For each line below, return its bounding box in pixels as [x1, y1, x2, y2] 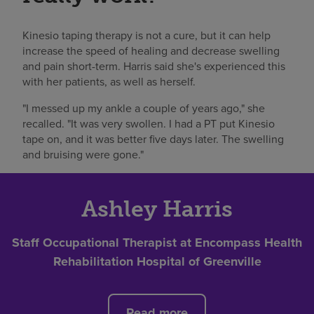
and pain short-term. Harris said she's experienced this [22, 57, 285, 74]
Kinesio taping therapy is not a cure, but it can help [22, 27, 271, 43]
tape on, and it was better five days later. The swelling [22, 130, 284, 146]
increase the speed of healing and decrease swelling [22, 42, 280, 58]
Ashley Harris [81, 195, 233, 222]
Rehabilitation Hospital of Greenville [53, 252, 261, 271]
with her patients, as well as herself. [22, 73, 196, 89]
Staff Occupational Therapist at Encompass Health [12, 233, 302, 252]
